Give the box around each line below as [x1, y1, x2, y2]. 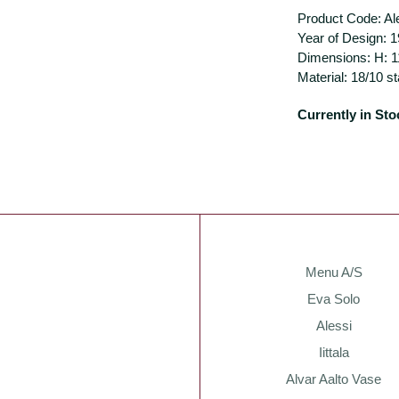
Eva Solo [307, 291, 361, 306]
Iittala [318, 345, 349, 360]
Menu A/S [305, 265, 362, 280]
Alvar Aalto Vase [286, 371, 382, 387]
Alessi [315, 318, 352, 333]
